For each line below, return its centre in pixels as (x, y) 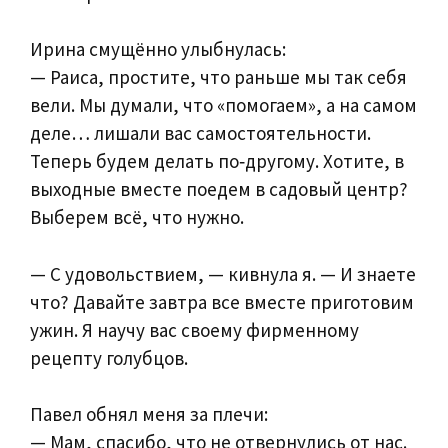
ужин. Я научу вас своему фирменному (194, 329)
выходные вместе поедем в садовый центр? (219, 189)
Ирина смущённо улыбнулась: (158, 49)
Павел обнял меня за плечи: (149, 414)
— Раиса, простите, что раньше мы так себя (218, 77)
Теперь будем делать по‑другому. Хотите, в (217, 161)
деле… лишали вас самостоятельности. (200, 133)
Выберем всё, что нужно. (137, 217)
